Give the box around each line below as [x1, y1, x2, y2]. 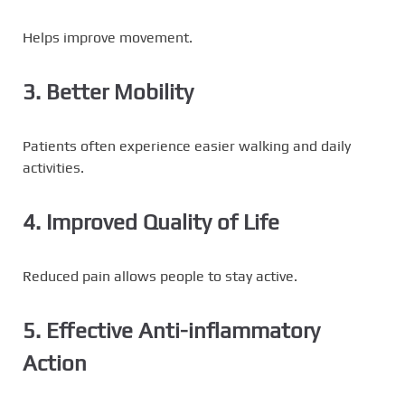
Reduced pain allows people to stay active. [23, 268, 297, 286]
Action [23, 351, 87, 376]
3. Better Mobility [23, 80, 193, 105]
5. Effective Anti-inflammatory [23, 318, 320, 344]
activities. [23, 159, 84, 177]
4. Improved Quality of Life [23, 210, 279, 235]
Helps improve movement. [23, 29, 193, 47]
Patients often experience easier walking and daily [23, 137, 351, 155]
